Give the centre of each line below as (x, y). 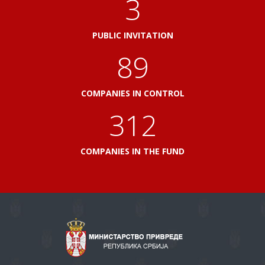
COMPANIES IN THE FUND (132, 151)
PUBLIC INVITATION (132, 35)
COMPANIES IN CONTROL (132, 93)
